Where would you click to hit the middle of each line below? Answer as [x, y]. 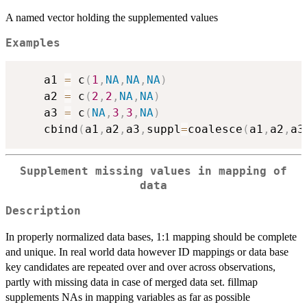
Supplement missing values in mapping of [153, 172]
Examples [33, 43]
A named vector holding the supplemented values [112, 17]
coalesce [215, 130]
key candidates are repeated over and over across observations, [140, 267]
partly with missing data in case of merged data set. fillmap [132, 282]
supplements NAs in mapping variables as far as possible [128, 297]
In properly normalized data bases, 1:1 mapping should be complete [151, 236]
